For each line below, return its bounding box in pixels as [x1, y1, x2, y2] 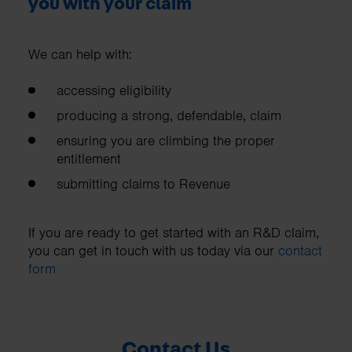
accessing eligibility [57, 82, 171, 100]
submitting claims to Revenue [57, 174, 230, 192]
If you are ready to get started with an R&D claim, [28, 223, 319, 241]
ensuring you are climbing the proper [57, 131, 275, 149]
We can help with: [28, 46, 132, 64]
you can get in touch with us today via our [28, 241, 278, 259]
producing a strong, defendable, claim [57, 107, 281, 125]
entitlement [57, 149, 121, 167]
